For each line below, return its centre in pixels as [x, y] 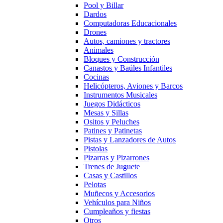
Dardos [95, 14]
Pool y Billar [104, 5]
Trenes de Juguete [112, 167]
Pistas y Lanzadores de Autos [130, 140]
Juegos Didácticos [112, 104]
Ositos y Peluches [111, 122]
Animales [99, 50]
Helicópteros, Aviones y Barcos [133, 86]
